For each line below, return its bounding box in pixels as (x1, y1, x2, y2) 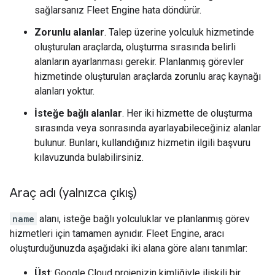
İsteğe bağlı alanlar (34, 107, 122, 119)
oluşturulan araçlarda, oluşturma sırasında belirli (34, 41, 236, 53)
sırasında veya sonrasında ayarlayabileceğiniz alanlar (34, 122, 261, 134)
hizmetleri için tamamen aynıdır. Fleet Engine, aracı (10, 228, 224, 239)
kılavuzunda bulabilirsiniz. (34, 152, 144, 163)
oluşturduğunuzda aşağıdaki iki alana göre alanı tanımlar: (10, 242, 247, 254)
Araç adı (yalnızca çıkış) (10, 185, 137, 201)
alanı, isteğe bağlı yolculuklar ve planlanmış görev (37, 213, 250, 225)
